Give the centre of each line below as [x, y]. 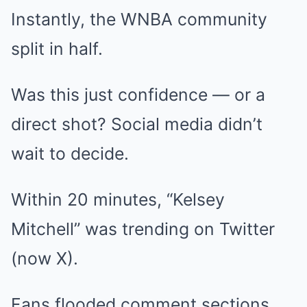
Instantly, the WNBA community [139, 19]
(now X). [45, 258]
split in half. [57, 48]
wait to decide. [70, 153]
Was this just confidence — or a [138, 94]
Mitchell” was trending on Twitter [143, 229]
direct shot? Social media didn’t [137, 124]
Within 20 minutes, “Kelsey [118, 199]
